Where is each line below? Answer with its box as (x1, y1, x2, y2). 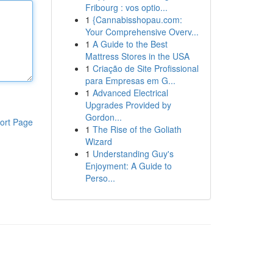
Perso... (85, 172, 115, 184)
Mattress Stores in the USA (85, 50, 190, 62)
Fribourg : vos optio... (85, 1, 168, 13)
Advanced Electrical (92, 87, 168, 99)
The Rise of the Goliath (92, 123, 182, 135)
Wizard (85, 135, 112, 147)
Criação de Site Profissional (92, 62, 199, 74)
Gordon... (85, 111, 122, 123)
